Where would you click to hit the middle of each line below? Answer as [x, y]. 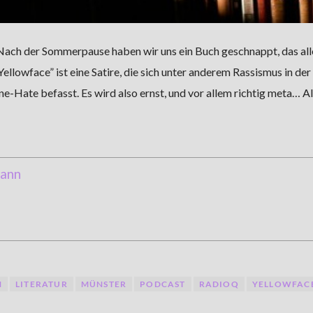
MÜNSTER [104, 284]
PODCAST [163, 284]
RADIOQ [219, 284]
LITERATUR [41, 284]
